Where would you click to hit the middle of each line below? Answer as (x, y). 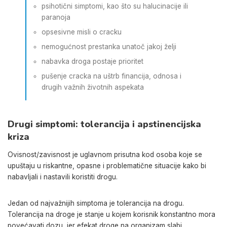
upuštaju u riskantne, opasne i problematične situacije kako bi (107, 165)
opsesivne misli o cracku (82, 32)
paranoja (56, 17)
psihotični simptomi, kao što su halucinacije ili (115, 6)
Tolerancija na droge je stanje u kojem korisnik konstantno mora (111, 214)
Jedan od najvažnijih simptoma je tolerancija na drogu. (96, 203)
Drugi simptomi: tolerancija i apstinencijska (104, 124)
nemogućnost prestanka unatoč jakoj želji (109, 47)
